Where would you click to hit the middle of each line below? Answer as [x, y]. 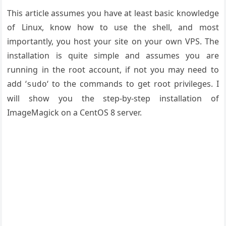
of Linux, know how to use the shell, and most [113, 27]
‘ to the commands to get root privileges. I [133, 84]
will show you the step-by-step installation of [113, 98]
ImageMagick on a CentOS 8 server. [75, 112]
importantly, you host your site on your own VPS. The [113, 41]
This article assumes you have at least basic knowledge [113, 13]
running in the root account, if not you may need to [113, 70]
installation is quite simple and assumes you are [113, 55]
